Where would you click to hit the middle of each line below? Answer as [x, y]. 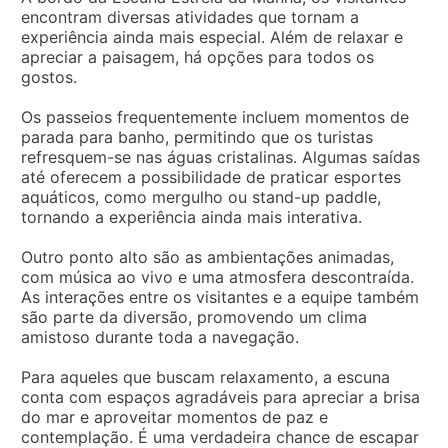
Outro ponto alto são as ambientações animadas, [207, 256]
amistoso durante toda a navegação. [160, 336]
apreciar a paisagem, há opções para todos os [197, 56]
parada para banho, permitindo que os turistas [197, 136]
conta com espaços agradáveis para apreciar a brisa [220, 396]
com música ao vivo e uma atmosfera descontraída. [217, 276]
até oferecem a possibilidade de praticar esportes [211, 176]
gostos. [49, 76]
